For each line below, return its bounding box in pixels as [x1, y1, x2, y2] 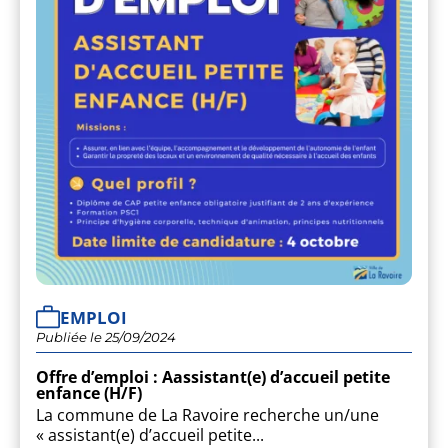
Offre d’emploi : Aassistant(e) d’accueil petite [36, 366, 390, 389]
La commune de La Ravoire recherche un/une [36, 404, 379, 427]
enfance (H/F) [36, 382, 142, 405]
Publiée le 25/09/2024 [36, 329, 176, 346]
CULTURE [256, 158, 328, 181]
